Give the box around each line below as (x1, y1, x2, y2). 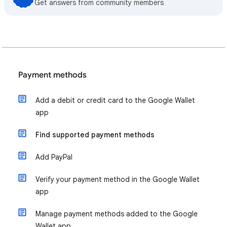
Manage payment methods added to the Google (35, 209, 198, 219)
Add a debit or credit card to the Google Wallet (35, 96, 195, 105)
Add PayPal (35, 153, 72, 162)
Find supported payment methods (35, 130, 155, 140)
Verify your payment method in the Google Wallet (35, 175, 200, 184)
